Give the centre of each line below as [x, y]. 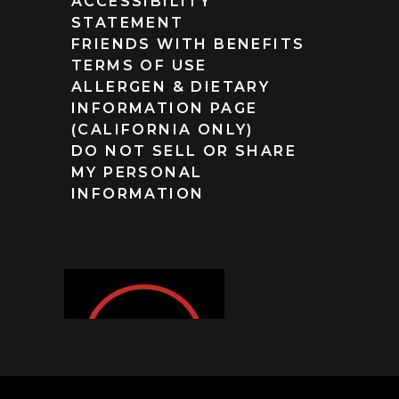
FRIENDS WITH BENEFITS [188, 44]
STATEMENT [128, 23]
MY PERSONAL [137, 172]
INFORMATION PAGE [165, 108]
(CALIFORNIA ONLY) [163, 130]
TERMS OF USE [139, 65]
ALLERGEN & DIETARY [171, 87]
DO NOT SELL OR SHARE [184, 151]
